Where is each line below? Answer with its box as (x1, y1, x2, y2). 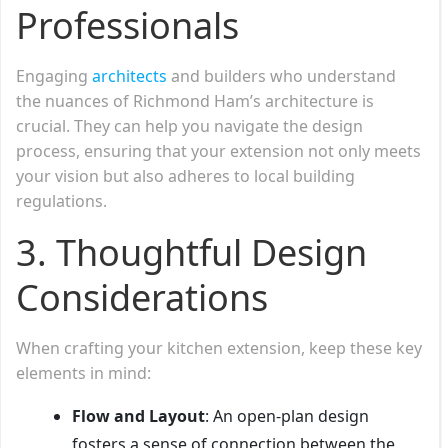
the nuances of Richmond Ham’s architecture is (16, 89, 374, 112)
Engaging (16, 64, 92, 87)
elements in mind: (16, 361, 151, 384)
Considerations (16, 272, 268, 322)
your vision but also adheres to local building (16, 164, 355, 187)
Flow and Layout (72, 404, 205, 427)
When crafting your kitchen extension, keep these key (16, 336, 422, 359)
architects (92, 64, 167, 87)
